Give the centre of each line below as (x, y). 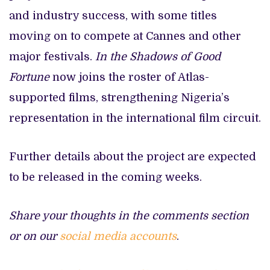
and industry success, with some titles (113, 15)
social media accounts (118, 236)
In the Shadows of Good (156, 56)
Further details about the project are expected (133, 156)
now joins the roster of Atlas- (129, 77)
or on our (34, 236)
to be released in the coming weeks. (105, 177)
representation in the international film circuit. (135, 118)
